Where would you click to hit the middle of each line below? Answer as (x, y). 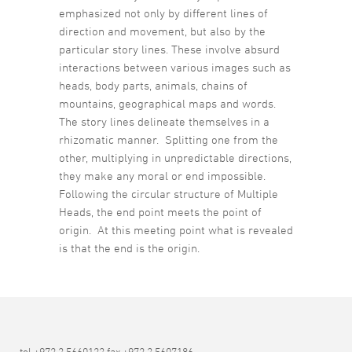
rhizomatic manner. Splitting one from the (169, 140)
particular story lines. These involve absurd (169, 49)
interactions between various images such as (175, 68)
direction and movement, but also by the (162, 31)
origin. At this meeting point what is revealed (176, 230)
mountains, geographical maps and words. (167, 104)
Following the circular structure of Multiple (169, 194)
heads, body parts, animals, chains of (153, 86)
